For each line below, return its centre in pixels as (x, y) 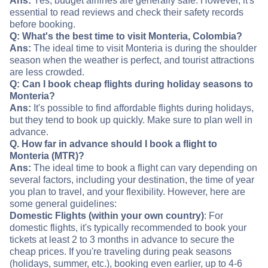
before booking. (42, 24)
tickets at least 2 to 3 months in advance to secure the (122, 239)
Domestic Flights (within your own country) (107, 215)
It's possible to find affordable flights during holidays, (142, 108)
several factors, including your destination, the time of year (132, 179)
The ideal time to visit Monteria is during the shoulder (144, 48)
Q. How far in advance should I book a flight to (113, 144)
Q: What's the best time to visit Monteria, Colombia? (126, 36)
